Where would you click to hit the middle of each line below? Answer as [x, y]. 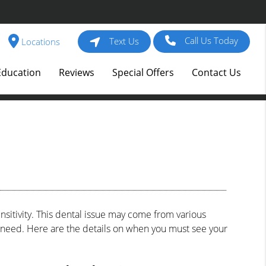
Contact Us [217, 72]
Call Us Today [212, 40]
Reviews [77, 72]
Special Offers [143, 72]
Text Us [124, 41]
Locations [40, 42]
